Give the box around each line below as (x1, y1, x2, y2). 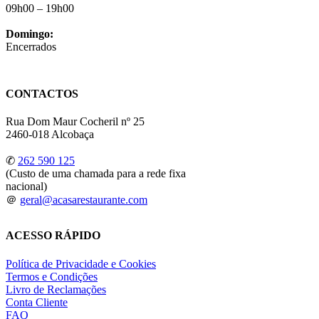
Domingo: (6, 28, 53, 41)
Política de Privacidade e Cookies (6, 257, 156, 270)
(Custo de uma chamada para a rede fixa (6, 167, 186, 180)
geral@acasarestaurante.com (20, 194, 147, 206)
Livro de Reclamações (6, 283, 106, 296)
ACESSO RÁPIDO (6, 229, 100, 242)
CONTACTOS (6, 88, 78, 100)
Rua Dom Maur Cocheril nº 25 (6, 115, 145, 128)
